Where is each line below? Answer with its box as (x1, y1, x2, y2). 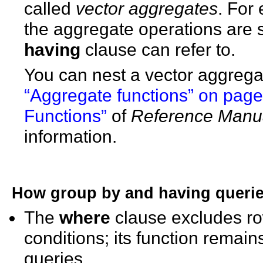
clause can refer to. (80, 39, 236, 60)
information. (24, 126, 117, 147)
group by (50, 184, 120, 203)
